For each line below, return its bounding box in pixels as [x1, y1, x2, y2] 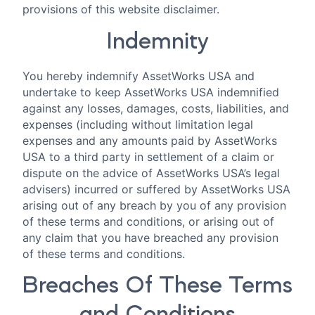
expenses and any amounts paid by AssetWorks [22, 133, 277, 148]
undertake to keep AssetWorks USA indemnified [22, 84, 279, 99]
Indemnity [106, 30, 209, 54]
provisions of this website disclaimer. [22, 2, 219, 17]
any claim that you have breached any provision [22, 230, 278, 245]
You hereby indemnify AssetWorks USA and [22, 68, 255, 83]
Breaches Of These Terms [22, 274, 292, 299]
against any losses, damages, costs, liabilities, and [22, 101, 289, 115]
